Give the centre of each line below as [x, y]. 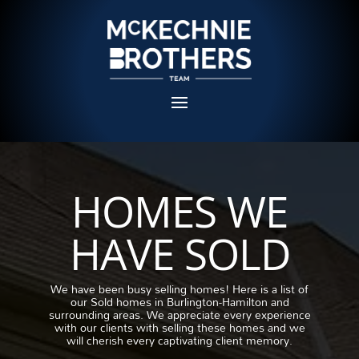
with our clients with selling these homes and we [179, 328]
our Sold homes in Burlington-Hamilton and [179, 302]
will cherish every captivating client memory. [179, 341]
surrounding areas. [96, 315]
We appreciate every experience [227, 315]
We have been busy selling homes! [141, 289]
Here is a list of [270, 289]
